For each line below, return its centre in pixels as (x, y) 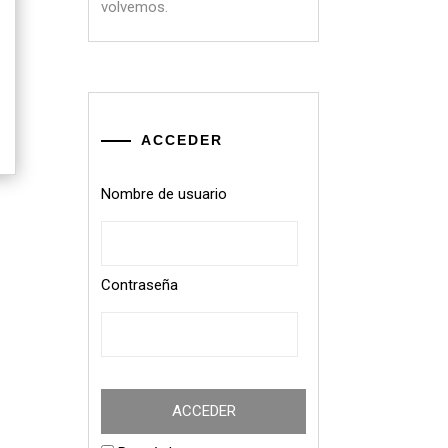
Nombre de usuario (164, 193)
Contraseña (139, 284)
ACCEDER (182, 139)
